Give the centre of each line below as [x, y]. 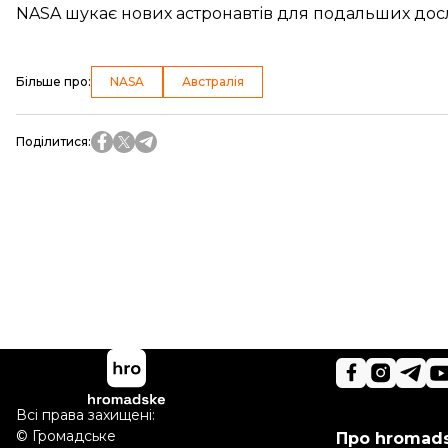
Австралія [213, 81]
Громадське [74, 436]
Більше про [52, 81]
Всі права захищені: [85, 415]
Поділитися [52, 141]
